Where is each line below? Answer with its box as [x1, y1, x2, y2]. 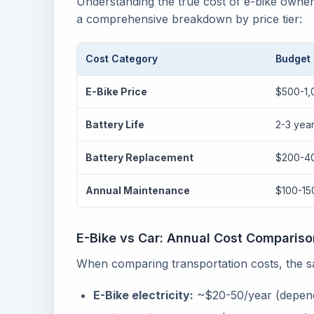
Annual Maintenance [86, 184, 190, 196]
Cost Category [86, 53, 158, 64]
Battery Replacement [86, 151, 193, 163]
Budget [275, 53, 310, 64]
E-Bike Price [86, 86, 147, 97]
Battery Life [86, 118, 144, 130]
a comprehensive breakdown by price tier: [76, 12, 302, 26]
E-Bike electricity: [93, 288, 193, 302]
